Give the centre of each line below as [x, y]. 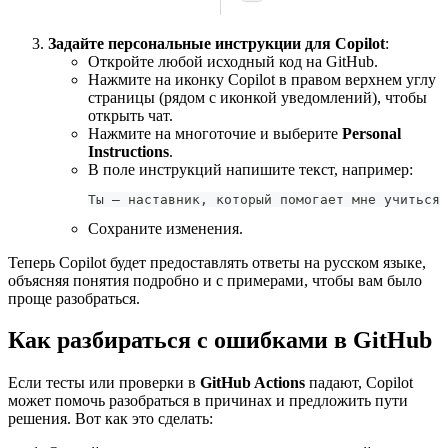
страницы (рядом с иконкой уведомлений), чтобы [257, 97]
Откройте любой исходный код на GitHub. [233, 61]
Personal [371, 133]
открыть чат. [130, 115]
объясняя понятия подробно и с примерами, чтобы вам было [215, 280]
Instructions [128, 151]
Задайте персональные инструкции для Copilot [216, 43]
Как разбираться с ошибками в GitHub [220, 340]
